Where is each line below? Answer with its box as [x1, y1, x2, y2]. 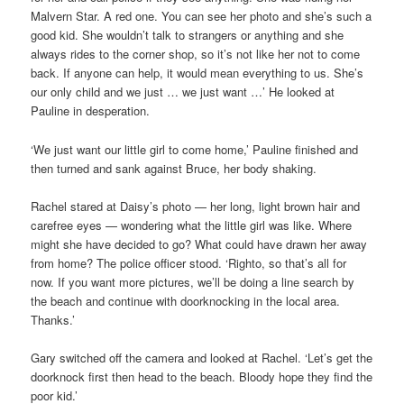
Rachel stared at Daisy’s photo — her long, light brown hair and [31, 197, 361, 215]
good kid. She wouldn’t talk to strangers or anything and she [31, 26, 344, 44]
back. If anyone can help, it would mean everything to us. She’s [31, 64, 364, 82]
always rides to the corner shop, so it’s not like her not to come [31, 45, 361, 63]
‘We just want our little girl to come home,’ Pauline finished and [31, 140, 359, 158]
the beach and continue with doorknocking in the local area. [31, 291, 341, 309]
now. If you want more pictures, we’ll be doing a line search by [31, 272, 355, 290]
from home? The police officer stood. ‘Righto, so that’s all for [31, 253, 347, 271]
